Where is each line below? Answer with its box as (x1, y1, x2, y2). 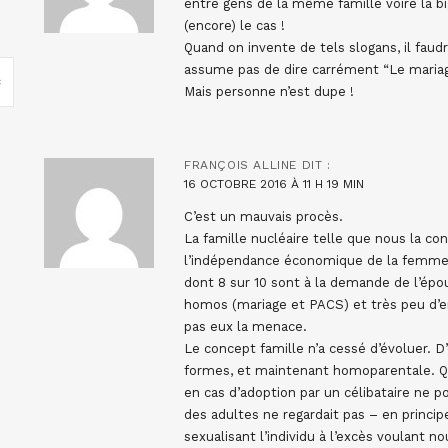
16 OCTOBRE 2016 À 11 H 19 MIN (184, 176, 364, 191)
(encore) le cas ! (184, 17, 285, 33)
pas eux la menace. (184, 318, 307, 334)
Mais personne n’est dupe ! (184, 83, 354, 99)
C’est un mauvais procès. (184, 208, 343, 224)
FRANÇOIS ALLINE (184, 157, 297, 172)
